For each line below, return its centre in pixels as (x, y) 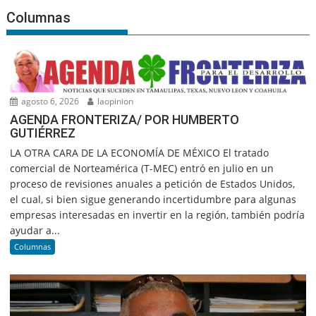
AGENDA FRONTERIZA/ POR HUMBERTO (125, 119)
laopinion (115, 101)
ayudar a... (35, 230)
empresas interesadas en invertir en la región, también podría (158, 214)
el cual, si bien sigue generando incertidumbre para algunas (153, 199)
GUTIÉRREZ (43, 133)
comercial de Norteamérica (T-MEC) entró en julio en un (142, 168)
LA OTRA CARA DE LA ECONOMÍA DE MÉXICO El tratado (140, 152)
